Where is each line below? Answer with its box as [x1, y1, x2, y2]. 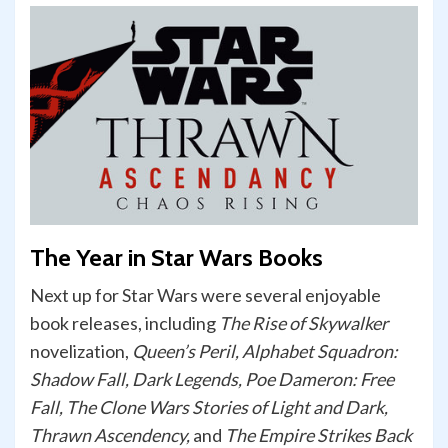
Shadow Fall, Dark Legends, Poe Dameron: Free [30, 368, 394, 391]
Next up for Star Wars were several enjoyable [30, 284, 381, 307]
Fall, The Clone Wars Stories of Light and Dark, [30, 396, 388, 419]
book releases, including [30, 312, 219, 335]
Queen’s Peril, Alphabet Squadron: [132, 340, 398, 363]
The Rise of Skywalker [219, 312, 388, 335]
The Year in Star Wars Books [30, 243, 323, 273]
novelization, [30, 340, 132, 363]
